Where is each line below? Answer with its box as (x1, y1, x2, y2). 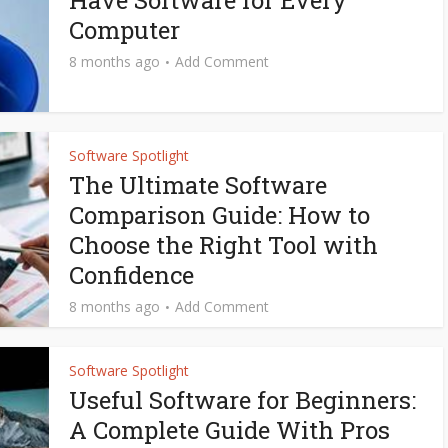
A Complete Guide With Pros (69, 414, 390, 446)
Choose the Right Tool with (69, 229, 378, 261)
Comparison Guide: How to (69, 199, 370, 231)
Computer (69, 14, 180, 46)
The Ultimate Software (69, 169, 327, 201)
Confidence (69, 259, 194, 291)
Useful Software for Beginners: (69, 384, 416, 416)
